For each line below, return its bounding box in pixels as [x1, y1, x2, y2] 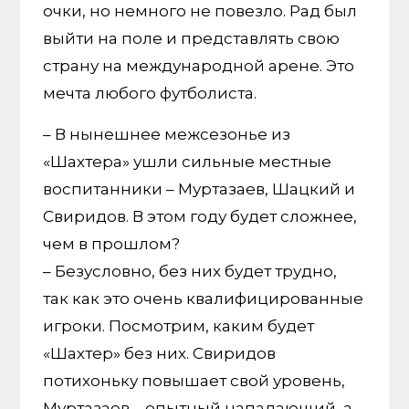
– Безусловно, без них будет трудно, [43, 262, 338, 281]
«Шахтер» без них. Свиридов [43, 344, 277, 363]
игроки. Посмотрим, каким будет [43, 317, 315, 336]
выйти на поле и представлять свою [43, 29, 341, 48]
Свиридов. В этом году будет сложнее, [43, 207, 358, 226]
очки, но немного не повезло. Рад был [43, 2, 358, 21]
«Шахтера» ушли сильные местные [43, 152, 332, 172]
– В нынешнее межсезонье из [43, 125, 291, 144]
